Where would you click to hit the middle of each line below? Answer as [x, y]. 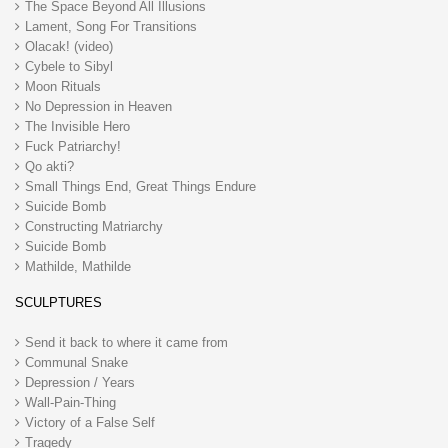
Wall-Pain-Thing [70, 402]
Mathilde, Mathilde [78, 266]
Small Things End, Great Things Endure [140, 186]
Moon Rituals [63, 86]
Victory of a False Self [90, 422]
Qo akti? [49, 166]
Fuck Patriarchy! [73, 146]
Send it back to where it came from [126, 342]
